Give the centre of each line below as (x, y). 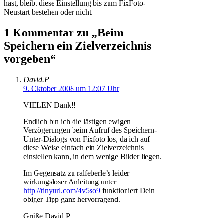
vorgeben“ (30, 59)
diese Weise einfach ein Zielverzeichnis (83, 147)
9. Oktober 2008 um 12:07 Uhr (71, 88)
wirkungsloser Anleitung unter (70, 182)
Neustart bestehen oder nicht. (48, 12)
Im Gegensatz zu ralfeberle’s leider (76, 173)
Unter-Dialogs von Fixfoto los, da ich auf (87, 139)
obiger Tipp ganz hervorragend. (72, 199)
